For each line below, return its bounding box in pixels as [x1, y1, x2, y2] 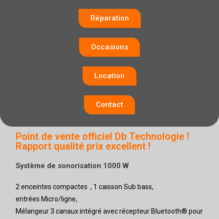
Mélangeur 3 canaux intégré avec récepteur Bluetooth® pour [16, 207, 203, 215]
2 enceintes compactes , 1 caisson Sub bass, [16, 183, 154, 191]
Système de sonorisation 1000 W [16, 161, 129, 170]
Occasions [91, 43, 128, 51]
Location [94, 71, 125, 80]
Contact [96, 100, 123, 109]
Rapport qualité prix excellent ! [16, 140, 151, 152]
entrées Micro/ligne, [16, 195, 78, 203]
